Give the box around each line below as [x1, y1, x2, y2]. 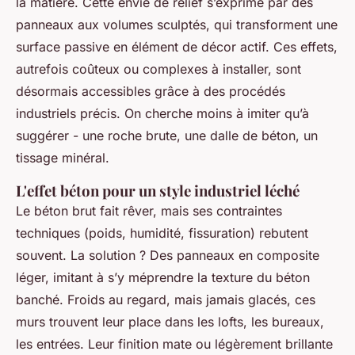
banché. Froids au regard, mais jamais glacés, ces [16, 292, 315, 308]
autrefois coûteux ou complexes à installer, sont [16, 61, 301, 78]
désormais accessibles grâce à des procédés [16, 83, 285, 100]
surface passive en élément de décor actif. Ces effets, [16, 39, 338, 55]
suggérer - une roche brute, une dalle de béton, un [16, 128, 318, 144]
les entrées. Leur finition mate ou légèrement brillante [16, 336, 333, 353]
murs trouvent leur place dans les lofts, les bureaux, [16, 314, 324, 330]
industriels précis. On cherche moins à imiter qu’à [16, 105, 309, 122]
